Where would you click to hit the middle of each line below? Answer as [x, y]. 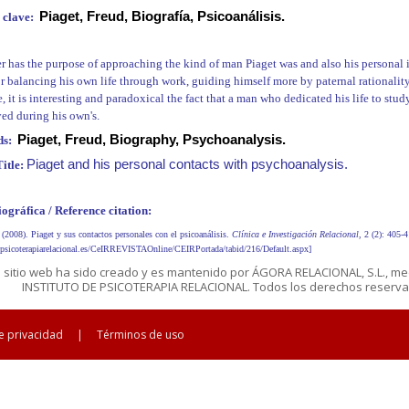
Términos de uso [141, 335]
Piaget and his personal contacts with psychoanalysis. [187, 164]
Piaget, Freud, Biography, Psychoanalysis [150, 140]
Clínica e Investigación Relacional [295, 234]
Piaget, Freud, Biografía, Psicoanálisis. [162, 16]
